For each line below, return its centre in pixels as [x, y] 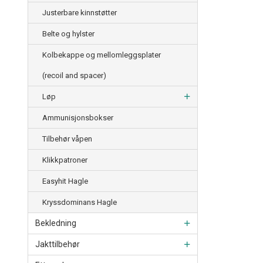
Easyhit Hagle [65, 181]
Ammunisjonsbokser [78, 118]
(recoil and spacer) [74, 76]
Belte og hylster [68, 34]
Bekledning [56, 223]
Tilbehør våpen [67, 139]
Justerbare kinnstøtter [80, 13]
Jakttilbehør [58, 245]
